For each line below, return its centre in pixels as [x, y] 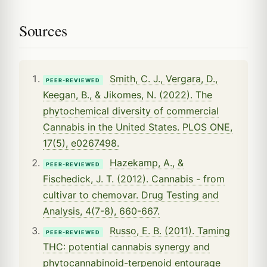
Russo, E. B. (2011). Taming [170, 230]
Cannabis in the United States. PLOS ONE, [138, 127]
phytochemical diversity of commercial [131, 111]
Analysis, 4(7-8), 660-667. [101, 211]
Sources [43, 30]
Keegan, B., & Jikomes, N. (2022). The [128, 94]
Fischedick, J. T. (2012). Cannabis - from [134, 178]
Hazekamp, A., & [147, 162]
